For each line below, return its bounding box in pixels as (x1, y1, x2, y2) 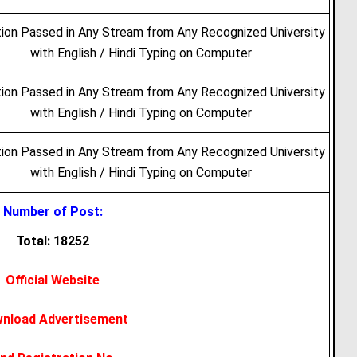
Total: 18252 (16, 233, 90, 249)
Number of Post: (2, 204, 103, 219)
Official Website (6, 273, 100, 288)
